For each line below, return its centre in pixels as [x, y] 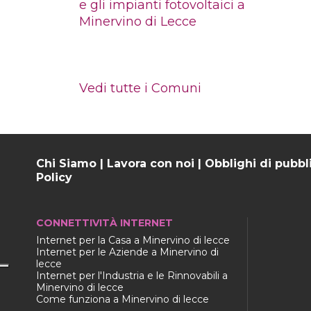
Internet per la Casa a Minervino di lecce [133, 240]
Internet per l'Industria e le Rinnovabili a [132, 275]
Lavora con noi [151, 163]
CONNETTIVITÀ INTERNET [104, 222]
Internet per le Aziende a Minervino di [127, 252]
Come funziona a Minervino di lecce [123, 299]
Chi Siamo [66, 163]
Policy [54, 177]
